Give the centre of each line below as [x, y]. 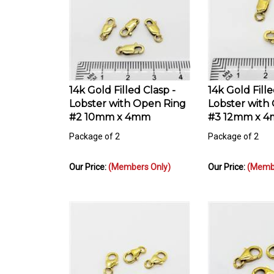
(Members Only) [139, 161]
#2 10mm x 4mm [110, 111]
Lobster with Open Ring [128, 98]
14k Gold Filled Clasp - [122, 84]
